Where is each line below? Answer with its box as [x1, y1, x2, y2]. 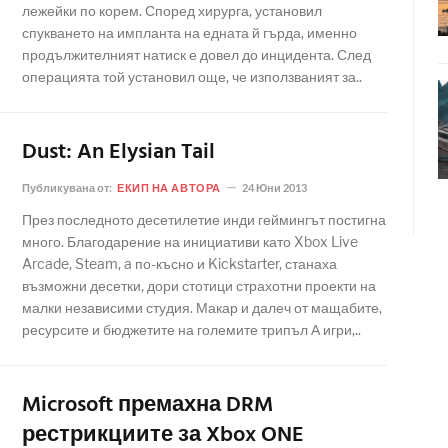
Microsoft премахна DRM [22, 388, 273, 423]
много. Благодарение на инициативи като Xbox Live [22, 233, 358, 250]
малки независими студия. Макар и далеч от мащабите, [22, 299, 382, 316]
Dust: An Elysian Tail [22, 135, 215, 170]
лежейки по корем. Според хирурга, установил [22, 2, 322, 19]
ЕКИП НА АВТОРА [117, 181, 221, 194]
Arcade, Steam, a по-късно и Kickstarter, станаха [22, 255, 337, 272]
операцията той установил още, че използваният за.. [22, 68, 362, 85]
